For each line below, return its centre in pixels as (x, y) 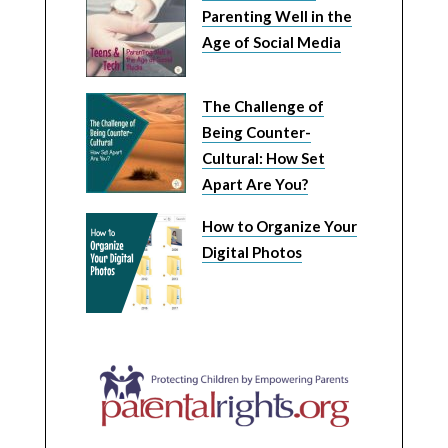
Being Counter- (256, 132)
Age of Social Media (271, 42)
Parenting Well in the (276, 16)
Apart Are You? (254, 184)
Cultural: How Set (263, 158)
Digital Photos (251, 252)
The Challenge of (262, 106)
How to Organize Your (279, 226)
